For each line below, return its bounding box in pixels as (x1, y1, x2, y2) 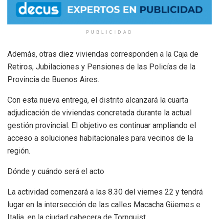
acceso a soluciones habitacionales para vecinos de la (7, 133, 193, 143)
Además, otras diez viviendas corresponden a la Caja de (7, 49, 198, 59)
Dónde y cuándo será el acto (7, 166, 104, 176)
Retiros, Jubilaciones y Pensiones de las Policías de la (7, 62, 196, 71)
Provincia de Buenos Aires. (7, 74, 99, 84)
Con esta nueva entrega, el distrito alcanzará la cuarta (7, 95, 188, 105)
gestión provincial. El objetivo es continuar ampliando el (7, 120, 196, 130)
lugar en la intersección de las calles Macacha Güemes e (7, 199, 200, 209)
